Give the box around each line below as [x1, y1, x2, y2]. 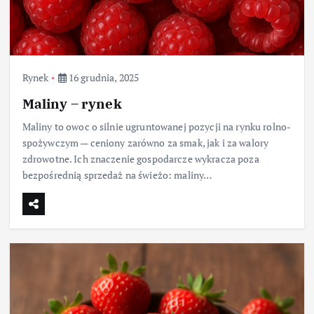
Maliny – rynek [22, 94, 122, 112]
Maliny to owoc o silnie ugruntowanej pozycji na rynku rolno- [22, 119, 292, 133]
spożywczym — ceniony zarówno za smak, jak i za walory [22, 135, 269, 149]
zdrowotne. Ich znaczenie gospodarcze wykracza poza [22, 151, 259, 165]
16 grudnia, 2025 [66, 70, 139, 84]
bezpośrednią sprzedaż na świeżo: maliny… [22, 168, 212, 182]
